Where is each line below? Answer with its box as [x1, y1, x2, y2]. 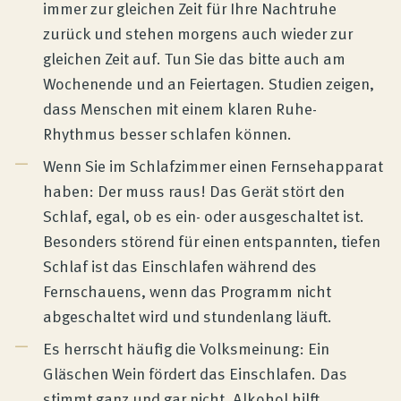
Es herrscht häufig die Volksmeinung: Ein [43, 336, 329, 361]
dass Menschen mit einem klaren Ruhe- [43, 96, 317, 121]
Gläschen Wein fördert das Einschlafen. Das [43, 361, 347, 386]
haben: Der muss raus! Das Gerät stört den [43, 178, 345, 203]
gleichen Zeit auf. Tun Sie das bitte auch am [43, 46, 346, 71]
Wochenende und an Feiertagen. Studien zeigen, [43, 71, 374, 96]
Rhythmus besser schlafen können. [43, 121, 292, 146]
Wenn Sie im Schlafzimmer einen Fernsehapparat [43, 153, 383, 178]
